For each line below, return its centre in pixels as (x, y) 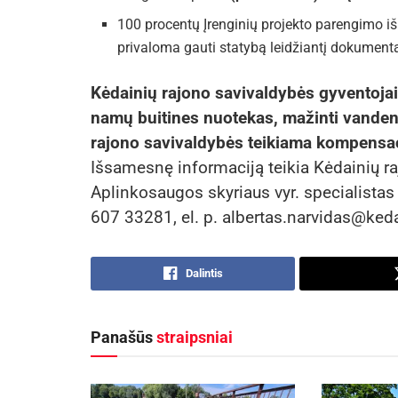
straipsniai (195, 338)
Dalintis (204, 274)
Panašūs (123, 338)
